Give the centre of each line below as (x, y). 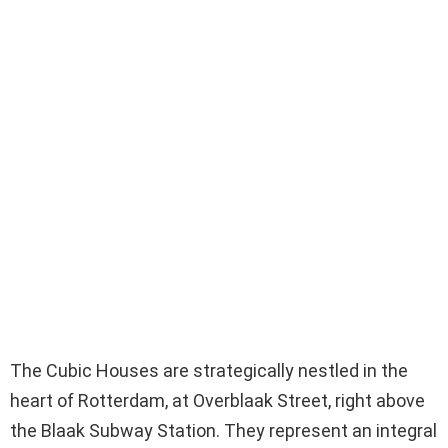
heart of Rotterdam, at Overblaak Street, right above (217, 401)
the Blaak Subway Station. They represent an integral (223, 431)
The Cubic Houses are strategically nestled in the (209, 371)
